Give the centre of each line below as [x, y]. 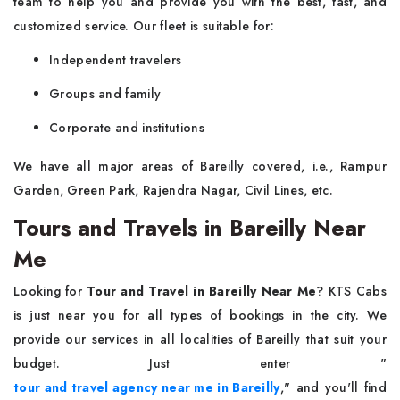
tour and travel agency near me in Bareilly [147, 387]
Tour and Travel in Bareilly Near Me [200, 291]
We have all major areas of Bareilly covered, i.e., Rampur [200, 166]
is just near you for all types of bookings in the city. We [200, 315]
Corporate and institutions [127, 128]
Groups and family [105, 94]
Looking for [48, 291]
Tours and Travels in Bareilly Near [190, 228]
